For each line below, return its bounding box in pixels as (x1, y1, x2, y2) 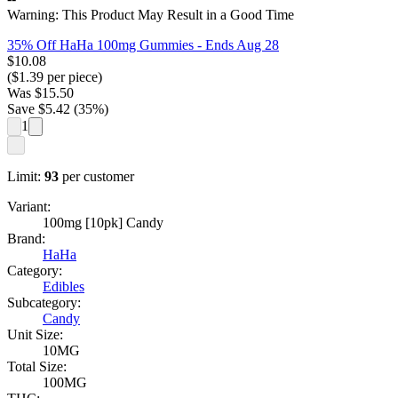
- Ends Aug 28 (194, 37, 279, 53)
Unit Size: (7, 327, 63, 343)
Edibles (43, 279, 84, 295)
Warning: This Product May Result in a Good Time (7, 7, 294, 23)
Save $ (7, 101, 45, 117)
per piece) (47, 69, 102, 85)
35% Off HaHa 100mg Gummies (7, 37, 194, 53)
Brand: (7, 231, 45, 247)
